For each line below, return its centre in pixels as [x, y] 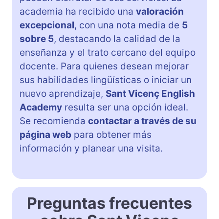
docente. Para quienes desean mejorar [104, 66]
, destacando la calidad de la [117, 39]
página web [45, 135]
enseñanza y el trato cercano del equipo [108, 53]
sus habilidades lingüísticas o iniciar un [106, 80]
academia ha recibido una [78, 12]
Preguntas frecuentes [109, 203]
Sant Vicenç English [150, 94]
